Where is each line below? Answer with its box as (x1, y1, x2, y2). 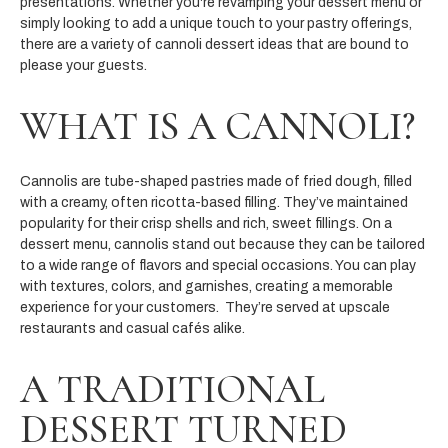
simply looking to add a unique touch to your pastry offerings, (20, 15, 412, 31)
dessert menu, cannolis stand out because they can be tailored (20, 236, 425, 252)
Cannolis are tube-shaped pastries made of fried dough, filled (20, 173, 412, 189)
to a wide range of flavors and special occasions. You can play (20, 257, 416, 273)
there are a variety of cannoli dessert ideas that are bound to (20, 36, 409, 52)
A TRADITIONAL (20, 364, 325, 413)
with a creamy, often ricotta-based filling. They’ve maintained (20, 194, 408, 210)
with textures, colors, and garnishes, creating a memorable (20, 278, 393, 294)
